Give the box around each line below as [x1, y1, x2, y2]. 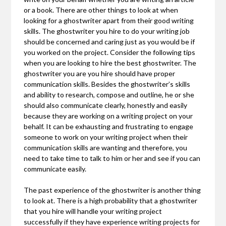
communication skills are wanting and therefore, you [24, 143, 188, 152]
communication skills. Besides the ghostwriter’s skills [24, 80, 191, 89]
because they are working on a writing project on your [24, 111, 193, 121]
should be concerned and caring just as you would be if [24, 37, 195, 46]
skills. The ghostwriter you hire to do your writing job [24, 27, 190, 36]
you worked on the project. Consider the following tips [24, 48, 196, 57]
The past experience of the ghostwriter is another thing [24, 186, 201, 195]
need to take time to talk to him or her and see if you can [24, 154, 201, 163]
